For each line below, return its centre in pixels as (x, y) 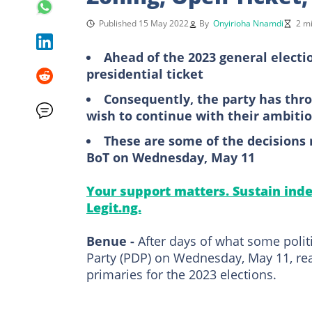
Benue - (112, 241)
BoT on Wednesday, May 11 (171, 157)
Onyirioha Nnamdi (248, 23)
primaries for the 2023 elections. (181, 274)
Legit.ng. (114, 207)
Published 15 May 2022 (144, 23)
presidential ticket (145, 73)
